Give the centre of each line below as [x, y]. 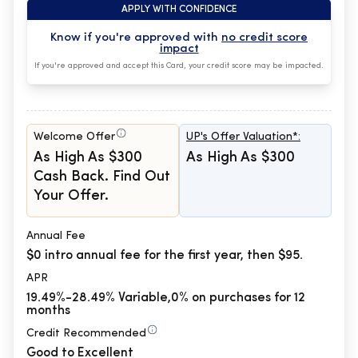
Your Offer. [71, 196]
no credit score [265, 38]
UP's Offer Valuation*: [243, 137]
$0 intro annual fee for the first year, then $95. [165, 255]
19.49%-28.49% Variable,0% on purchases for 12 [166, 298]
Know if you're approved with [136, 38]
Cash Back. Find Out [102, 177]
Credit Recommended [86, 333]
